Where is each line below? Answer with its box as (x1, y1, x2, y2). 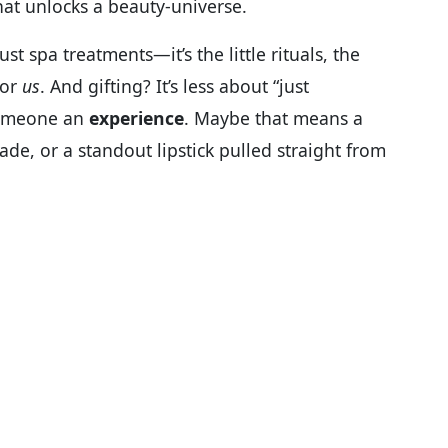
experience (89, 105, 184, 130)
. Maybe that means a (184, 105, 363, 130)
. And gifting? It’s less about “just (40, 73, 309, 98)
